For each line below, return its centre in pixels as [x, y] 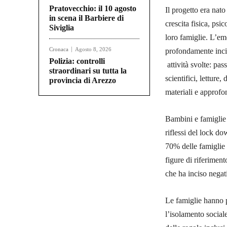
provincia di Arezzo [83, 81]
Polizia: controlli [77, 61]
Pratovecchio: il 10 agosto [93, 9]
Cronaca [59, 49]
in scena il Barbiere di [86, 18]
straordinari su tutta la [88, 71]
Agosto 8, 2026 [93, 49]
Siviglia [62, 28]
